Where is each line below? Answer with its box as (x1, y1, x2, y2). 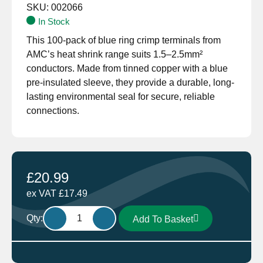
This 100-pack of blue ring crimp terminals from (26, 35, 221, 45)
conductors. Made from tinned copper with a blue (26, 63, 228, 73)
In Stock (38, 17, 70, 26)
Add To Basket (132, 214, 193, 225)
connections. (26, 106, 79, 116)
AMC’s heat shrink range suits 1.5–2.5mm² (26, 49, 203, 59)
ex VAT (26, 188, 59, 198)
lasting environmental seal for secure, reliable (26, 92, 215, 102)
